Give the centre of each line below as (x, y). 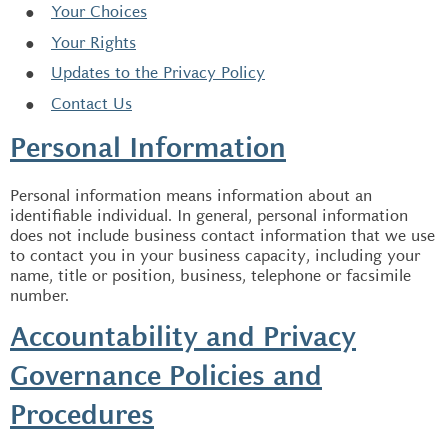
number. (39, 295)
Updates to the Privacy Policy (158, 72)
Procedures (82, 416)
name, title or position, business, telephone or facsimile (210, 275)
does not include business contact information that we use (222, 235)
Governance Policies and (166, 377)
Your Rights (93, 42)
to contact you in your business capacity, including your (215, 255)
